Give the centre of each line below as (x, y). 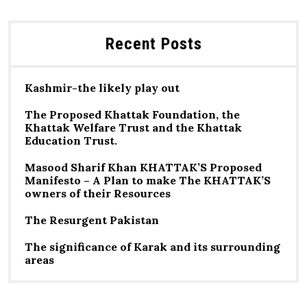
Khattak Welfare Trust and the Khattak (133, 127)
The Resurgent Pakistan (92, 220)
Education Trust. (71, 140)
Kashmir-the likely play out (102, 88)
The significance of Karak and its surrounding (152, 247)
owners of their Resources (98, 193)
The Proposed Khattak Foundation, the (132, 114)
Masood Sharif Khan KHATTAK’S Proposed (143, 167)
